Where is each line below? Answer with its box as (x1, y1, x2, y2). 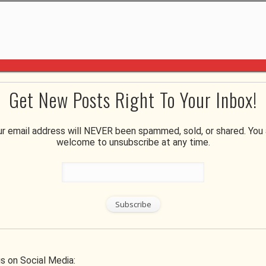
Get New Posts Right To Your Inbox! (9, 85, 257, 113)
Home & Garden (28, 208, 77, 217)
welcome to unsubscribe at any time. (56, 137, 210, 148)
